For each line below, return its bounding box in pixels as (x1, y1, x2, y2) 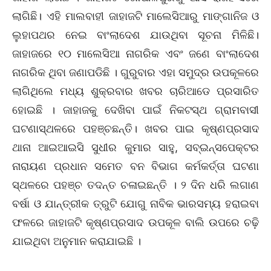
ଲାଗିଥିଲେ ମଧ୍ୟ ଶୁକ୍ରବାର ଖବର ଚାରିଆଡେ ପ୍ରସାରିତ (12, 85, 259, 97)
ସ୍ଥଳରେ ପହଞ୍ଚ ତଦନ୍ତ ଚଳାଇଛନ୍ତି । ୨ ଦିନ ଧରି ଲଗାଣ (12, 178, 259, 191)
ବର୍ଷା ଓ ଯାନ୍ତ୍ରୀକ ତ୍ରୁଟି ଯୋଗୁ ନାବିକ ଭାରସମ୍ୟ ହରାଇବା (12, 197, 259, 210)
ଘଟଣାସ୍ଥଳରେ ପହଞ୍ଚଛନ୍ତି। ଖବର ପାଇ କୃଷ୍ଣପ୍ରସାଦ (12, 122, 259, 135)
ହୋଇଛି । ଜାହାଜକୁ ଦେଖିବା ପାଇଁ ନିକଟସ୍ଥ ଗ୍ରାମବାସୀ (12, 103, 259, 116)
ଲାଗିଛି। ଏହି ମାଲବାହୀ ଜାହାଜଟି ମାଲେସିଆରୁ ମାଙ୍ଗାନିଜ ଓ (12, 10, 259, 22)
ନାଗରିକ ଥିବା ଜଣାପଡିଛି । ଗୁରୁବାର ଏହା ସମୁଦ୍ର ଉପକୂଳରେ (12, 66, 259, 79)
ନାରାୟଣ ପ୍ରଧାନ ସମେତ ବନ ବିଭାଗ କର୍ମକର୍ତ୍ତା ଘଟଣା (12, 160, 259, 172)
